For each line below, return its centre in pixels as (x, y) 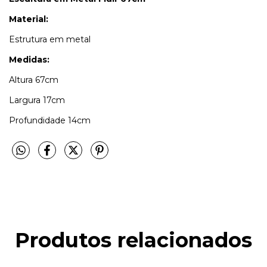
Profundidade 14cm (50, 120)
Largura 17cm (37, 100)
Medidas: (29, 59)
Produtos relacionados (133, 240)
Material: (29, 19)
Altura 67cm (34, 80)
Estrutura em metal (50, 39)
